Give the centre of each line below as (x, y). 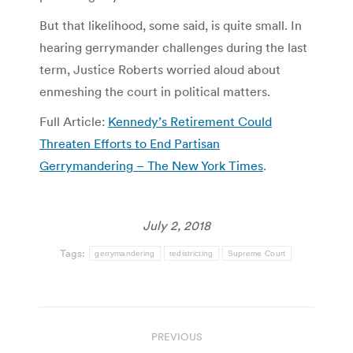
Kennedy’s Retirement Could (190, 121)
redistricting (191, 253)
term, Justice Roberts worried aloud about (160, 69)
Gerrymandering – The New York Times (151, 165)
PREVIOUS (176, 336)
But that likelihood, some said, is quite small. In (171, 25)
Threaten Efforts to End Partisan (130, 143)
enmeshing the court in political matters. (155, 91)
